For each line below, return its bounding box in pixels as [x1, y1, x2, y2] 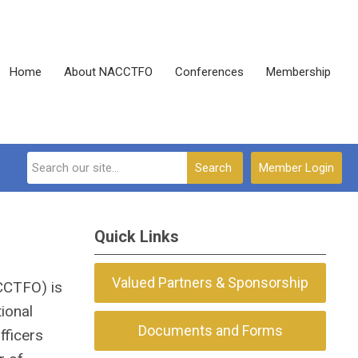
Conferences [175, 65, 244, 79]
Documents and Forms [137, 322, 283, 339]
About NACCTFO [64, 65, 153, 79]
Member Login [259, 161, 334, 175]
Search [195, 161, 232, 175]
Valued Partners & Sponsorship [112, 274, 308, 291]
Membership [266, 65, 331, 79]
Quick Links [94, 227, 179, 246]
